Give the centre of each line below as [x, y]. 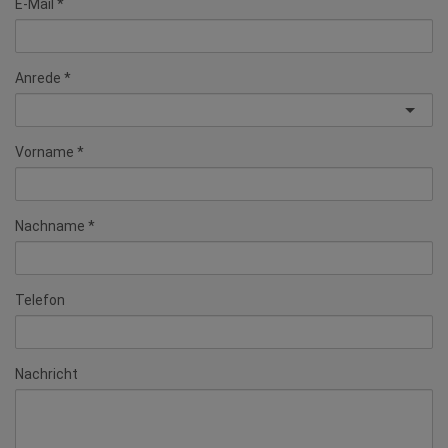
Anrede [38, 58]
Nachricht [46, 354]
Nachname [50, 206]
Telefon [40, 280]
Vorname [44, 132]
